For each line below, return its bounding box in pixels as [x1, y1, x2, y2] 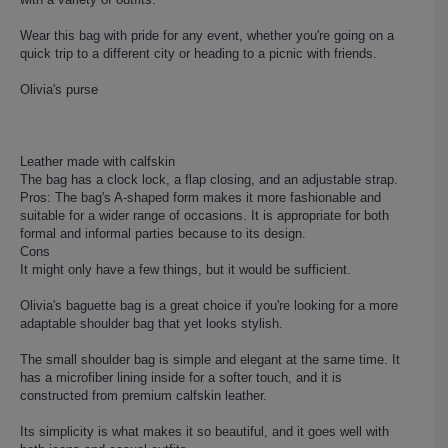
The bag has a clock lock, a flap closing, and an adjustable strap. [20, 171, 398, 187]
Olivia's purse [20, 81, 98, 97]
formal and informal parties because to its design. [20, 225, 306, 241]
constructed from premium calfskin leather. [20, 387, 267, 403]
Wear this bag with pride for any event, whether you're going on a [20, 27, 394, 43]
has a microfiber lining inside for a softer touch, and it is [20, 369, 342, 385]
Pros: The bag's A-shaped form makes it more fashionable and [20, 189, 381, 205]
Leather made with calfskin [20, 153, 175, 169]
